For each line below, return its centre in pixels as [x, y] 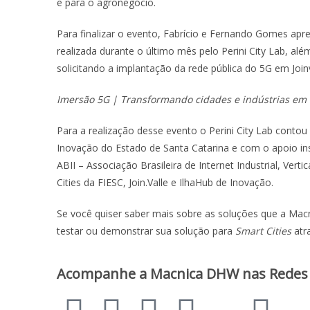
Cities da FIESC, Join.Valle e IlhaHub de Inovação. [165, 183]
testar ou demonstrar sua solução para [146, 231]
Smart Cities [263, 231]
